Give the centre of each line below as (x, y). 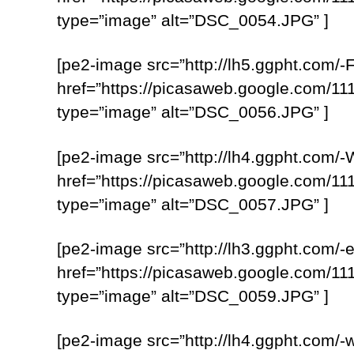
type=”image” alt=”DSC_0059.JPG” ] (193, 296)
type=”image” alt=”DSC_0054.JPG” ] (193, 21)
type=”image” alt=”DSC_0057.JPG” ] (193, 204)
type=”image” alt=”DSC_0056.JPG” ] (193, 112)
